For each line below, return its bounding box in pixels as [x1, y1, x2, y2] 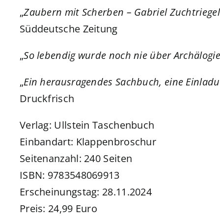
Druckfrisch [19, 92, 75, 106]
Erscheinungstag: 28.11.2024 [19, 185, 152, 199]
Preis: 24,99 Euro [19, 202, 98, 216]
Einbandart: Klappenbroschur [19, 135, 157, 149]
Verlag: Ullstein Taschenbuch [19, 118, 155, 132]
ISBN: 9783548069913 [19, 168, 120, 182]
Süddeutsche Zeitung [19, 22, 118, 36]
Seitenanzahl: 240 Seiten [19, 152, 133, 165]
